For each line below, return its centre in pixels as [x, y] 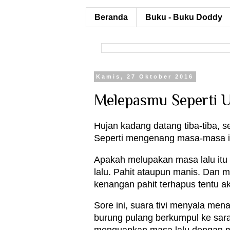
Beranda [111, 17]
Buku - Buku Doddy [184, 17]
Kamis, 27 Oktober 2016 [145, 77]
